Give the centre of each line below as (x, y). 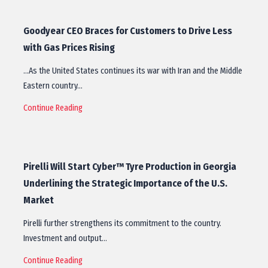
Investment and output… (65, 238)
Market (39, 200)
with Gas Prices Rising (69, 48)
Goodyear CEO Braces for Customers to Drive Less (128, 31)
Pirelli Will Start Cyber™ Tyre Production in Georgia (130, 167)
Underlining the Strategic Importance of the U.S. (125, 183)
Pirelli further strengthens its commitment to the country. (122, 223)
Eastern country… (53, 86)
